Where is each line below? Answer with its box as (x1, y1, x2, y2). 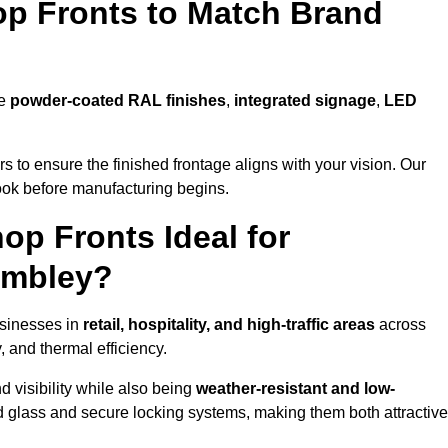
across (375, 316, 426, 334)
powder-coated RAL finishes (10, 92, 226, 110)
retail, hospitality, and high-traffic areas (83, 316, 375, 334)
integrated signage (230, 92, 376, 110)
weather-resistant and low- (196, 380, 395, 398)
